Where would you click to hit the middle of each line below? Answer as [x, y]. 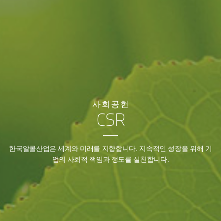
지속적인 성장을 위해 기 [175, 148]
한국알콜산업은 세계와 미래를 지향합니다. [73, 148]
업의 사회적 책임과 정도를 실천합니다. [110, 159]
